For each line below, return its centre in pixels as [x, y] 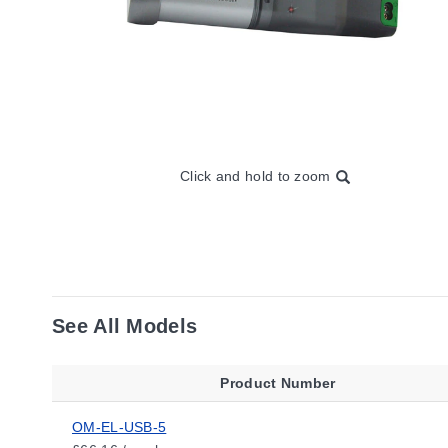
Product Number [278, 383]
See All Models [125, 326]
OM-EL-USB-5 [119, 427]
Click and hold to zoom [255, 176]
